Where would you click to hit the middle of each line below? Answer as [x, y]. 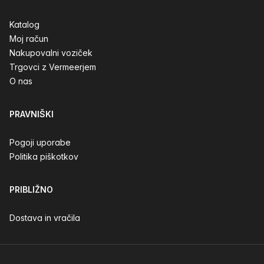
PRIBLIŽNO [31, 189]
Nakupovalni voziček [51, 53]
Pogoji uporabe [40, 142]
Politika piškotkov [44, 156]
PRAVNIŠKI [32, 114]
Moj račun [29, 39]
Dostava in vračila [45, 218]
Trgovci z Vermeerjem [53, 67]
